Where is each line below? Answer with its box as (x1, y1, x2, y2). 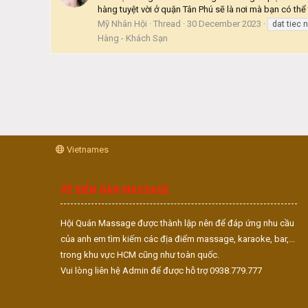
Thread (153, 18, 181, 29)
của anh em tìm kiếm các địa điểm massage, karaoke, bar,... (60, 234, 295, 244)
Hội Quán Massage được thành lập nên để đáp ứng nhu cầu (60, 218, 294, 228)
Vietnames (65, 144, 109, 155)
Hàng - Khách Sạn (98, 32, 168, 43)
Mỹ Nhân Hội (98, 18, 147, 29)
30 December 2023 (187, 18, 261, 29)
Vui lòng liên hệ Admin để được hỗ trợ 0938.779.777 (60, 265, 262, 276)
